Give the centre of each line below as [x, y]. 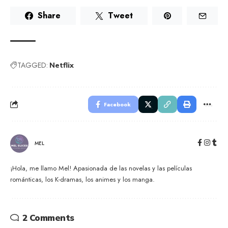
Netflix [62, 65]
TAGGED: [33, 65]
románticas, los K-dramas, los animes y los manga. [82, 179]
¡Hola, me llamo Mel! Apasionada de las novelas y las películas [101, 168]
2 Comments [48, 217]
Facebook [117, 104]
